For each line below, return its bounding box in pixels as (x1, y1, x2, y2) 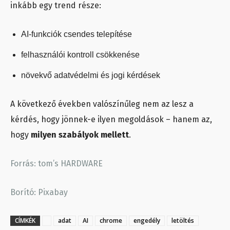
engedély (133, 216, 160, 225)
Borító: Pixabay (10, 187, 68, 198)
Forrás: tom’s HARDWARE (10, 159, 103, 169)
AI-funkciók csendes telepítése (21, 30, 132, 39)
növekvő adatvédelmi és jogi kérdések (21, 71, 160, 80)
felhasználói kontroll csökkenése (21, 50, 140, 60)
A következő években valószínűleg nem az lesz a (10, 99, 194, 109)
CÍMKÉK (15, 216, 35, 225)
